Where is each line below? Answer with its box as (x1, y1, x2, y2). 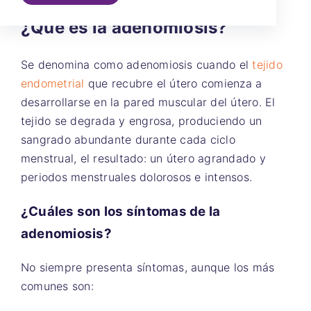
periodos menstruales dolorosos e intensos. (21, 170, 253, 185)
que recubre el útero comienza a (84, 76, 262, 91)
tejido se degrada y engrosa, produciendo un (21, 114, 262, 128)
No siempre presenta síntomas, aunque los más (21, 260, 275, 274)
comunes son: (21, 278, 94, 293)
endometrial (21, 76, 85, 91)
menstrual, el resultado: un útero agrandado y (21, 151, 266, 166)
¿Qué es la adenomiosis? (21, 17, 228, 38)
